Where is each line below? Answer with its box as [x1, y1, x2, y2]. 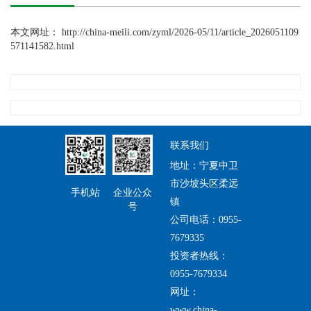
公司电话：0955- [169, 215, 242, 226]
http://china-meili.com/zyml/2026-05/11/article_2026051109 [62, 26, 299, 37]
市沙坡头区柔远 [169, 178, 238, 190]
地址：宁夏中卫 [169, 160, 238, 171]
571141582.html [10, 40, 74, 51]
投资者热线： [169, 251, 228, 262]
